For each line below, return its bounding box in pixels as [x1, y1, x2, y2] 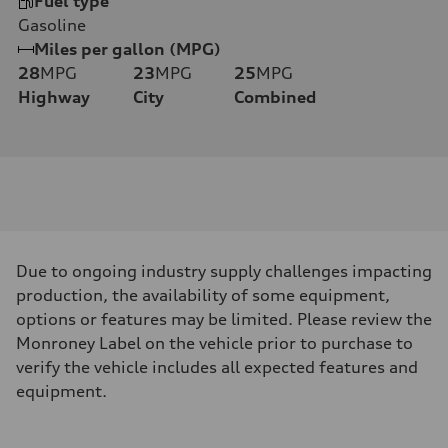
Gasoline [18, 15, 86, 36]
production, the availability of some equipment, [16, 285, 390, 306]
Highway [18, 87, 90, 108]
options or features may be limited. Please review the [16, 309, 432, 330]
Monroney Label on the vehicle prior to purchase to [16, 333, 413, 354]
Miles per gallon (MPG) [34, 39, 221, 60]
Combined [234, 87, 316, 108]
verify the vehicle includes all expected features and [16, 357, 418, 378]
